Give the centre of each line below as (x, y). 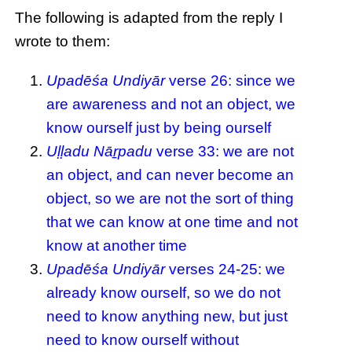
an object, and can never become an (170, 174)
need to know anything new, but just (167, 316)
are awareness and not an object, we (171, 104)
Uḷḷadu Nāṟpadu (100, 151)
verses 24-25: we (225, 269)
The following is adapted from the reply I (149, 18)
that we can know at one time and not (172, 222)
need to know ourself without (143, 339)
